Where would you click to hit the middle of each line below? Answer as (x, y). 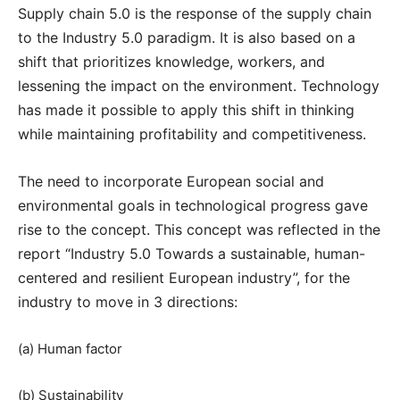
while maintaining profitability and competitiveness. (192, 134)
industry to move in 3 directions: (128, 302)
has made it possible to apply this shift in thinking (186, 110)
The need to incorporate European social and (171, 182)
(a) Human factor (70, 349)
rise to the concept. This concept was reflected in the (199, 230)
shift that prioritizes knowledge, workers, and (171, 62)
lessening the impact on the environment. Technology (199, 86)
